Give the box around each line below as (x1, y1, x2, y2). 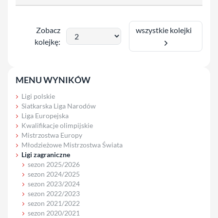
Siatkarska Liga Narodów (21, 101, 96, 110)
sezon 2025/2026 (27, 160, 80, 168)
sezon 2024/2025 (27, 169, 80, 178)
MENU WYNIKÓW (16, 74, 91, 85)
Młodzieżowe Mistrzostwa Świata (21, 140, 123, 149)
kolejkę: (35, 37, 61, 47)
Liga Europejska (21, 111, 69, 120)
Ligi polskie (21, 91, 55, 100)
